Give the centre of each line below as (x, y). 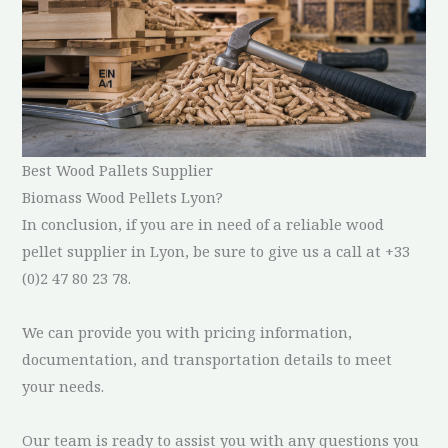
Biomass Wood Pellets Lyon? (123, 196)
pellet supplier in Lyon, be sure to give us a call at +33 (216, 250)
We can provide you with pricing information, (187, 331)
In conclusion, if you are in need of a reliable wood (203, 223)
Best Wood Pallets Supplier (118, 169)
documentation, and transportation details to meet (207, 358)
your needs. (63, 385)
